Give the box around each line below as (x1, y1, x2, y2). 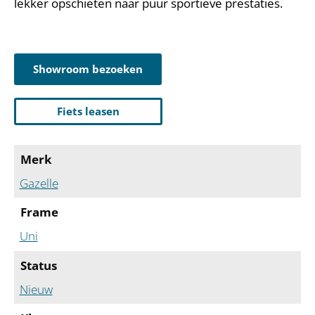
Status (20, 257, 57, 274)
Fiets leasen (57, 103, 120, 118)
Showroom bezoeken (33, 61, 143, 76)
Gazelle (19, 174, 58, 191)
